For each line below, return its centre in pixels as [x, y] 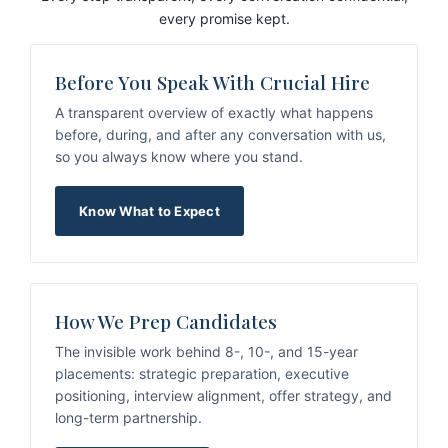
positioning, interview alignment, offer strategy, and [223, 395]
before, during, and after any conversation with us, [220, 134]
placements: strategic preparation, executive [202, 373]
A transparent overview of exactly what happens [214, 112]
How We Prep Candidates [166, 321]
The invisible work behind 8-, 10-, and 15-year [206, 351]
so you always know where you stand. [179, 156]
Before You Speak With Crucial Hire [212, 82]
